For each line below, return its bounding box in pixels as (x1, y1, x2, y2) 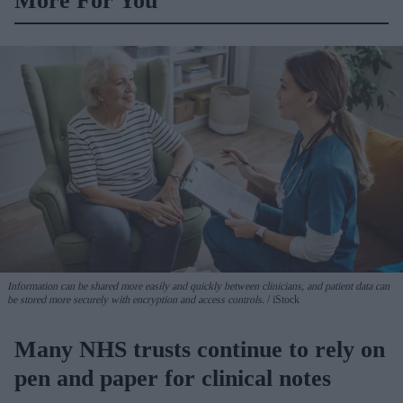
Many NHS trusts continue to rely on (14, 336, 385, 363)
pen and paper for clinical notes (14, 364, 331, 391)
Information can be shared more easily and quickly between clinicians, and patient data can (7, 279, 390, 292)
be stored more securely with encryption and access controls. (7, 292, 264, 306)
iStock (270, 292, 300, 306)
